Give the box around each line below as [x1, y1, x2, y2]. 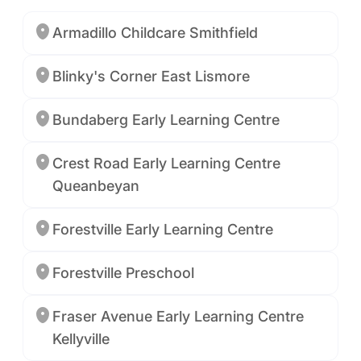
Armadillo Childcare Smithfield [52, 24, 258, 41]
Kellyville [52, 330, 110, 347]
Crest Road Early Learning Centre [52, 155, 280, 172]
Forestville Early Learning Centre [52, 221, 273, 238]
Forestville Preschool [52, 264, 194, 281]
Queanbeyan [52, 177, 139, 194]
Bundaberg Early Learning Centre [52, 111, 280, 128]
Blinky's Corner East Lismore [52, 68, 250, 85]
